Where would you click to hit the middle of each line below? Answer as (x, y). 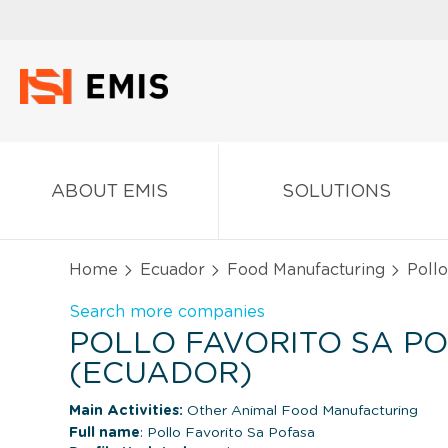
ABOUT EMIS (109, 191)
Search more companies (167, 311)
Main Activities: (126, 410)
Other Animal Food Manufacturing (300, 410)
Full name (104, 432)
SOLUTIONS (336, 191)
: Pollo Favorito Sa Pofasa (227, 432)
